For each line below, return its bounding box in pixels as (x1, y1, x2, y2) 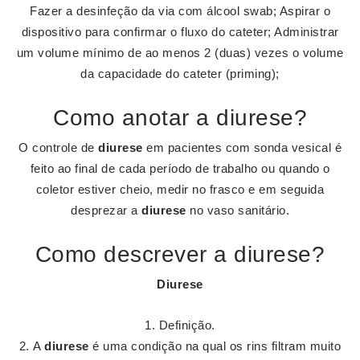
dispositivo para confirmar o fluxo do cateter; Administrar (21, 25, 339, 39)
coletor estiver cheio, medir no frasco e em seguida (35, 182, 325, 196)
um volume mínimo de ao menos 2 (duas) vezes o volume (16, 46, 344, 59)
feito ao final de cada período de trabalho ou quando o (30, 162, 330, 175)
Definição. (158, 318, 215, 332)
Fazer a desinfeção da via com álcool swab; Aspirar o (30, 4, 330, 18)
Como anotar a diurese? (53, 105, 307, 130)
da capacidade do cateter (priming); (80, 67, 280, 80)
